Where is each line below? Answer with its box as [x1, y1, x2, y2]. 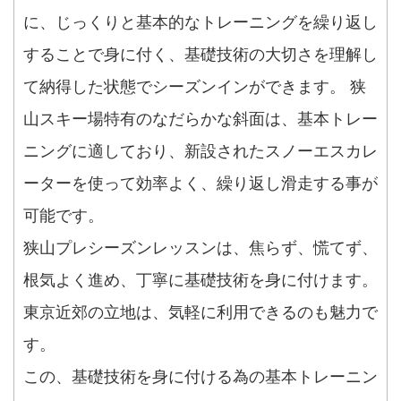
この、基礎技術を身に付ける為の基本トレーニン [23, 368, 378, 387]
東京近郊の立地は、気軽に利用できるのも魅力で [23, 303, 378, 322]
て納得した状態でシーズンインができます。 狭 [23, 78, 366, 97]
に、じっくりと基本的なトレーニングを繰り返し [23, 13, 378, 32]
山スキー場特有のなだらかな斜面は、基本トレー [23, 110, 378, 129]
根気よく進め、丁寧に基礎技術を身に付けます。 [23, 271, 378, 290]
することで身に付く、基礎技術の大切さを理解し [23, 46, 378, 64]
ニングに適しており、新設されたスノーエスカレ [23, 142, 378, 161]
